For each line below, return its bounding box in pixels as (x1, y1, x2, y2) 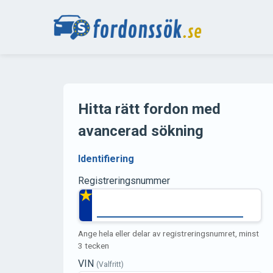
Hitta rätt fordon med (78, 101, 221, 118)
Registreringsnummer (78, 175, 170, 186)
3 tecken (78, 241, 109, 250)
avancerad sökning (78, 122, 204, 140)
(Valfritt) (96, 260, 124, 269)
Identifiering (78, 153, 134, 165)
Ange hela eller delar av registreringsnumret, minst (78, 229, 259, 238)
